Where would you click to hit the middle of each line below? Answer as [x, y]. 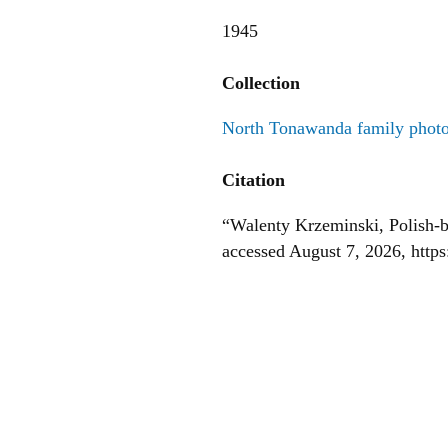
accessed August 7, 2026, [316, 251]
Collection [261, 83]
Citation [253, 180]
